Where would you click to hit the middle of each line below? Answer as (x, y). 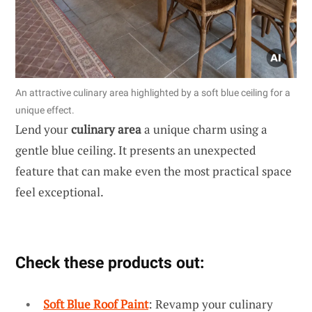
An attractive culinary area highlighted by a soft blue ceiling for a (153, 93)
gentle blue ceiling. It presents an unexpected (135, 150)
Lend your (43, 130)
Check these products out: (110, 263)
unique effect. (45, 110)
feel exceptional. (60, 192)
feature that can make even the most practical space (154, 171)
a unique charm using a (204, 130)
